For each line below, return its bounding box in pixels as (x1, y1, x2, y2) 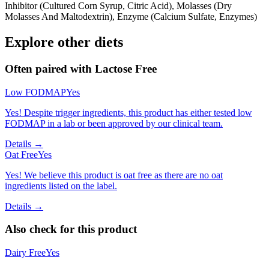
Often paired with (5, 62, 95, 75)
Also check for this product (5, 223, 137, 236)
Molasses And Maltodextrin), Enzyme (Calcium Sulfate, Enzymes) (5, 11, 257, 22)
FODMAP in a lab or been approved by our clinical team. (5, 118, 223, 128)
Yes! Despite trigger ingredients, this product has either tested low (5, 107, 252, 118)
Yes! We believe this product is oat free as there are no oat (5, 169, 223, 180)
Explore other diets (5, 34, 123, 50)
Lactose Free (95, 62, 157, 75)
